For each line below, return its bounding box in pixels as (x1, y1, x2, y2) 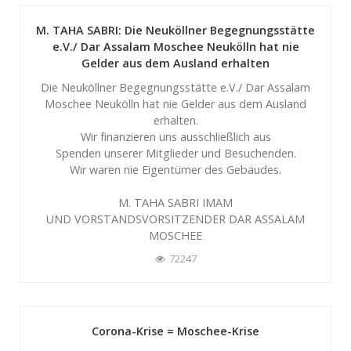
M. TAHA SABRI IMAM (118, 194, 233, 210)
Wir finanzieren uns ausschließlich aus (80, 128, 271, 144)
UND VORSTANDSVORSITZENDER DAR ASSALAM (46, 211, 305, 226)
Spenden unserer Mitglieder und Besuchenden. (55, 145, 296, 161)
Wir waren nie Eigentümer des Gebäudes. (70, 161, 281, 177)
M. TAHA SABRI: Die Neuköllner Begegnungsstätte (36, 22, 315, 38)
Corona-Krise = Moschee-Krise (92, 323, 259, 338)
